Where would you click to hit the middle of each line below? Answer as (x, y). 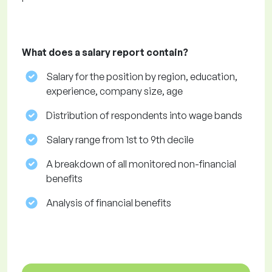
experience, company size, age (114, 91)
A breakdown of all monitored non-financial (141, 164)
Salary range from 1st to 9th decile (120, 140)
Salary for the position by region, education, (142, 77)
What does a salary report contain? (105, 53)
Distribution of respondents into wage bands (144, 116)
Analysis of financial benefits (109, 203)
